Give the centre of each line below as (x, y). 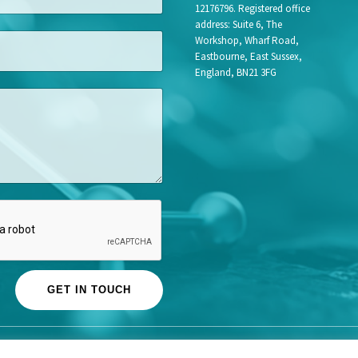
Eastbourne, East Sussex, (249, 56)
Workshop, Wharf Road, (247, 40)
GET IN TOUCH (89, 290)
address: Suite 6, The (239, 24)
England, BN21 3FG (236, 72)
